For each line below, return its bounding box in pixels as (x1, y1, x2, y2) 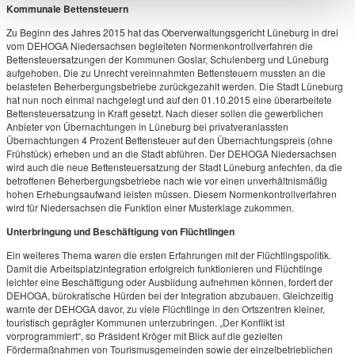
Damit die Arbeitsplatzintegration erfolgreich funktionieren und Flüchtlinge (6, 261, 323, 275)
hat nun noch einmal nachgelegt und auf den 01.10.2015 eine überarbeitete (6, 93, 332, 106)
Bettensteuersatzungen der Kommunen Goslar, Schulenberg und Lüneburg (6, 52, 329, 66)
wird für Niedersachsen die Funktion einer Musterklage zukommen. (6, 200, 294, 214)
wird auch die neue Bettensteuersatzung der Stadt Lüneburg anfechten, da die (6, 160, 342, 174)
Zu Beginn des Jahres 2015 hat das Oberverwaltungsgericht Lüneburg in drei (6, 25, 338, 39)
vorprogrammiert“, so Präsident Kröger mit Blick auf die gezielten (6, 329, 283, 342)
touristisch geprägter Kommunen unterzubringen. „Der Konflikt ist (6, 315, 284, 329)
